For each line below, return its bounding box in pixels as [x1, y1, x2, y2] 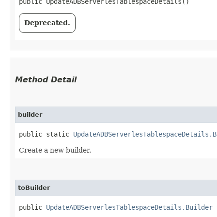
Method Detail [15, 75, 77, 84]
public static [19, 130, 73, 138]
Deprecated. [24, 18, 70, 27]
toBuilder [18, 184, 50, 191]
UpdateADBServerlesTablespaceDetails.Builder [46, 203, 213, 211]
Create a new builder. [19, 146, 91, 154]
